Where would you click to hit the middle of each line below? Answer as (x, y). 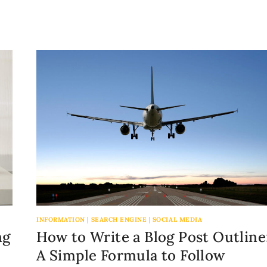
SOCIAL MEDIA (177, 220)
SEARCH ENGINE (119, 220)
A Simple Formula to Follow (131, 255)
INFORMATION (61, 220)
